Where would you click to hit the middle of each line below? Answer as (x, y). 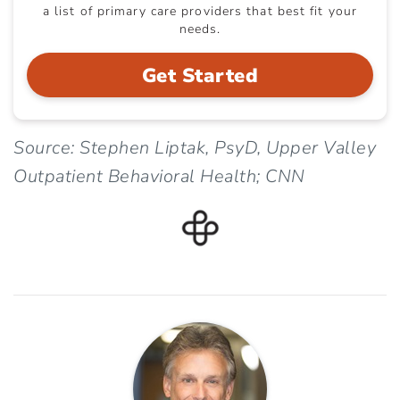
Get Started (200, 75)
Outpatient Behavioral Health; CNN (159, 176)
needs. (200, 29)
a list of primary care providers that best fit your (200, 11)
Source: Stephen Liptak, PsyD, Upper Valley (195, 147)
